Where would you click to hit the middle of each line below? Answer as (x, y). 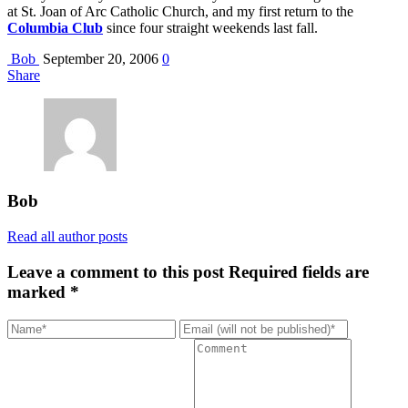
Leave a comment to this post (118, 271)
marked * (43, 291)
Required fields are (299, 271)
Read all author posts (67, 237)
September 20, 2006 (99, 58)
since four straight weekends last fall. (210, 27)
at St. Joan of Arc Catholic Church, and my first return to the (180, 11)
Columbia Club (55, 27)
